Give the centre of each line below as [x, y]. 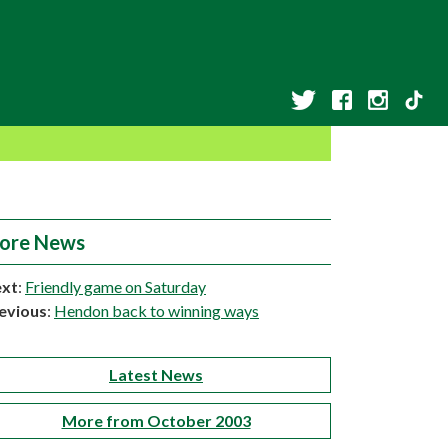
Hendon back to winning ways [156, 310]
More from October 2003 [156, 420]
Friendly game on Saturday [115, 286]
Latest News [156, 374]
